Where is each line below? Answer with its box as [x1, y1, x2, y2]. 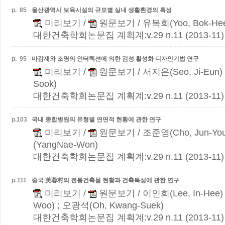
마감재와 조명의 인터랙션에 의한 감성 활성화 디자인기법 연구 [32, 55, 199, 62]
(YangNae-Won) [33, 140, 98, 150]
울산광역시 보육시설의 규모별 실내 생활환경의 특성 [32, 7, 172, 14]
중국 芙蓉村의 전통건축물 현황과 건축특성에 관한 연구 [32, 177, 179, 184]
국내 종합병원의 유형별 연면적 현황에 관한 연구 [32, 116, 161, 123]
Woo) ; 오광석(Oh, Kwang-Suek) [33, 200, 164, 210]
